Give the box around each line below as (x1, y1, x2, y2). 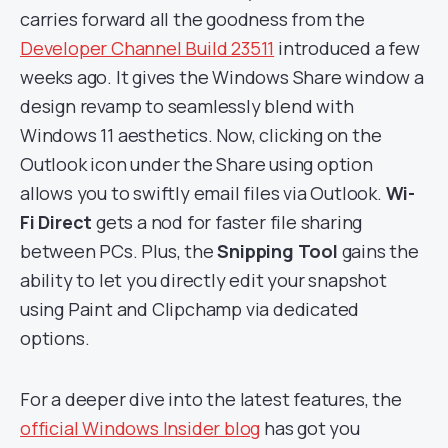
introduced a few (274, 36, 420, 61)
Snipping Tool (217, 239, 338, 264)
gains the (337, 239, 419, 264)
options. (20, 326, 90, 351)
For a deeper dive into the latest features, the (20, 387, 402, 412)
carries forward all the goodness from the (20, 7, 365, 32)
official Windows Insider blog (20, 416, 261, 441)
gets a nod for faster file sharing (92, 210, 363, 235)
